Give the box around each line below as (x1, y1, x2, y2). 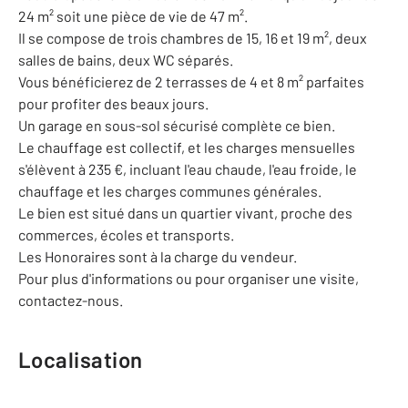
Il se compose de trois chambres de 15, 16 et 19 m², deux (18, 29, 367, 46)
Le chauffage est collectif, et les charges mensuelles (18, 138, 355, 156)
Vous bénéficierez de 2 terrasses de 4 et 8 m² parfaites (18, 73, 364, 90)
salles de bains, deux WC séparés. (18, 51, 233, 68)
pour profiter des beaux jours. (18, 95, 209, 112)
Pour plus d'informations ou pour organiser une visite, (18, 270, 359, 287)
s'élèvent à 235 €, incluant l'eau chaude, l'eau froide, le (18, 160, 357, 178)
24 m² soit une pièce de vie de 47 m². (18, 7, 248, 25)
